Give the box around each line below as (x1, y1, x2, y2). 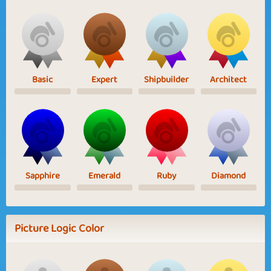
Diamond (211, 168, 246, 183)
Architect (210, 72, 247, 87)
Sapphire (25, 168, 60, 183)
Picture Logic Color (15, 219, 104, 238)
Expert (91, 72, 118, 87)
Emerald (88, 168, 121, 183)
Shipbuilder (144, 72, 189, 87)
